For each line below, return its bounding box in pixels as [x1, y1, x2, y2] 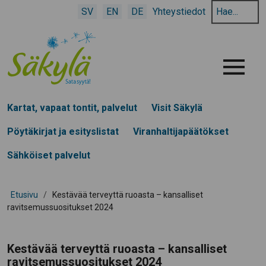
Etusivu [11, 189, 38, 199]
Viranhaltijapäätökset [133, 125, 229, 137]
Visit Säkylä [151, 102, 202, 113]
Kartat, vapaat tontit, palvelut [7, 102, 137, 113]
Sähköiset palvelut [7, 149, 90, 161]
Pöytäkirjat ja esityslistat [7, 125, 119, 137]
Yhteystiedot [153, 6, 205, 17]
